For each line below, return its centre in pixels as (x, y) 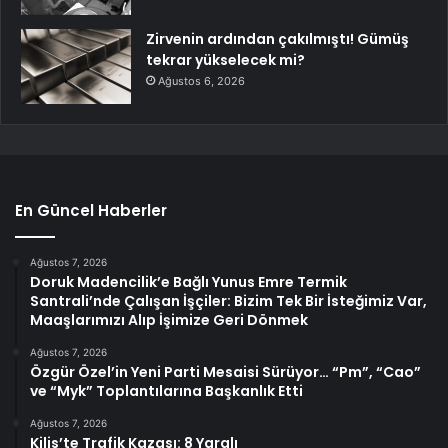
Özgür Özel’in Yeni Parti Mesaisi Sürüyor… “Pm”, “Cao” (225, 371)
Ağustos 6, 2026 (201, 80)
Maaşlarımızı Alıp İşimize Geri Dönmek (169, 319)
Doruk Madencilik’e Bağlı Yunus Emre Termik (188, 281)
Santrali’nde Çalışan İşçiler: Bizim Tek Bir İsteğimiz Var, (228, 300)
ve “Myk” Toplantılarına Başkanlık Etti (166, 390)
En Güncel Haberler (91, 210)
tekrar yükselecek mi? (225, 59)
